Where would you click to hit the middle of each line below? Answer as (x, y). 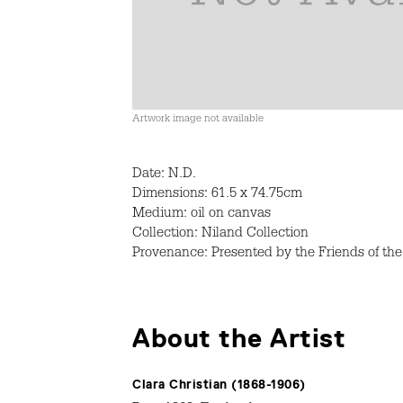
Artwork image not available (198, 119)
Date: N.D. (164, 175)
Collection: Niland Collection (220, 234)
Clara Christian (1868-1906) (219, 384)
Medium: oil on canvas (201, 215)
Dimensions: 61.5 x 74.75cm (217, 195)
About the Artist (239, 338)
